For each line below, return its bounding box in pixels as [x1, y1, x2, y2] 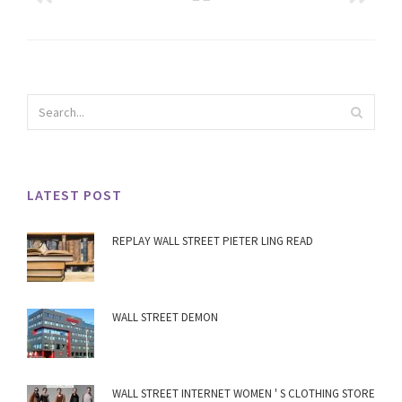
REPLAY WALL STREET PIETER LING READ [112, 233, 313, 249]
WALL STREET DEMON [112, 310, 218, 326]
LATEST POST [27, 186, 122, 205]
